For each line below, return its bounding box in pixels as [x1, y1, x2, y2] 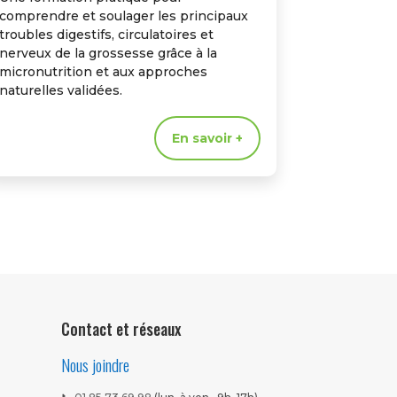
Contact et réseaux [60, 316, 181, 340]
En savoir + [171, 130, 243, 147]
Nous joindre [60, 351, 129, 377]
